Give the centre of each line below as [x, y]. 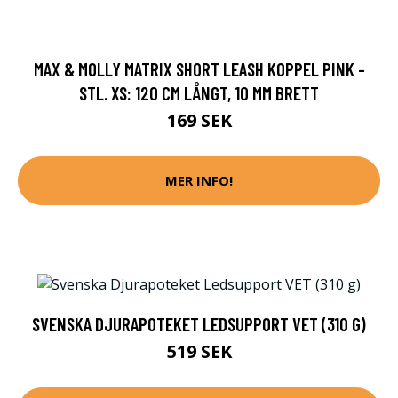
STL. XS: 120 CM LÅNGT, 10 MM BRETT [199, 92]
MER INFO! [199, 181]
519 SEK [199, 351]
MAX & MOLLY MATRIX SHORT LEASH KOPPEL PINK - [199, 68]
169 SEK [199, 120]
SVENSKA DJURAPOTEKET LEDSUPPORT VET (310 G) [199, 323]
